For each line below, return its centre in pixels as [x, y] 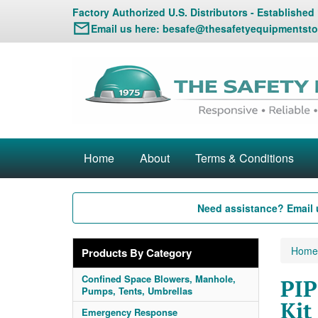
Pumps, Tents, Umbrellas [137, 291]
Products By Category [137, 253]
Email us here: [127, 28]
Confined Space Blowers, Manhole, [159, 279]
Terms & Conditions [245, 158]
